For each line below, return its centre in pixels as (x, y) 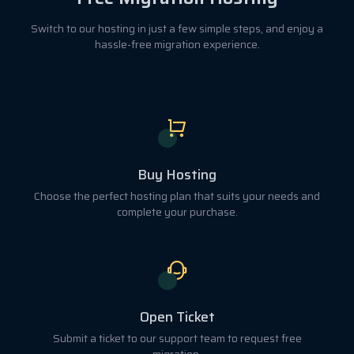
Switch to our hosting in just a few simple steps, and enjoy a (177, 28)
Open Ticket (177, 316)
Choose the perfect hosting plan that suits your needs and (177, 196)
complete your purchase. (177, 212)
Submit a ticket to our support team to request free (177, 338)
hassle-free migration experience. (177, 44)
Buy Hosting (177, 174)
